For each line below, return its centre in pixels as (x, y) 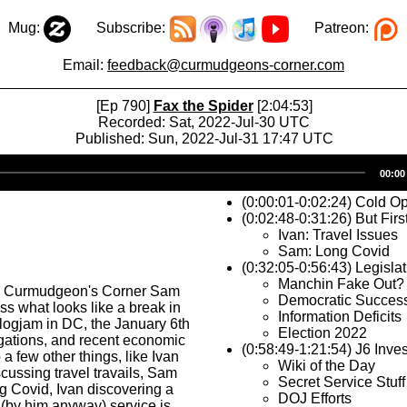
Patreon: (330, 28)
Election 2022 (323, 333)
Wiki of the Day (327, 366)
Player (224, 179)
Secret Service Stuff (342, 382)
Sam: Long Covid (334, 251)
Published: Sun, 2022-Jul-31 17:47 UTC (204, 139)
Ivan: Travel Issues (338, 235)
